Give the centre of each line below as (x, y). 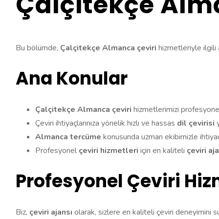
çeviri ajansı (51, 212)
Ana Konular (72, 78)
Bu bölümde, (38, 48)
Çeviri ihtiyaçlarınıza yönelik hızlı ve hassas (106, 123)
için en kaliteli (163, 150)
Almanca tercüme (68, 137)
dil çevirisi (196, 123)
